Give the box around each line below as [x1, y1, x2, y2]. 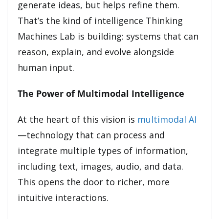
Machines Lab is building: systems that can [18, 30, 198, 42]
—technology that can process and [18, 129, 165, 141]
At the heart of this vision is [18, 113, 137, 125]
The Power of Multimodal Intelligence [18, 87, 184, 99]
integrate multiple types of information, [18, 144, 188, 156]
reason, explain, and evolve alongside [18, 45, 174, 58]
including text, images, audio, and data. [18, 160, 183, 172]
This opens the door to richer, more [18, 175, 170, 188]
